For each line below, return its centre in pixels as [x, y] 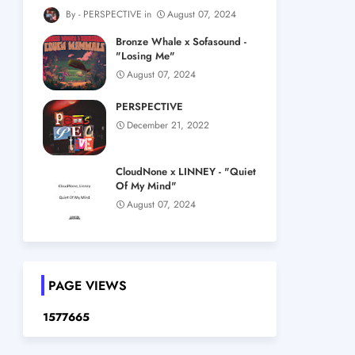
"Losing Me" [145, 56]
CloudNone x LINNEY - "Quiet [185, 172]
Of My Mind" [146, 186]
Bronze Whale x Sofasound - [181, 42]
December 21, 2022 [168, 126]
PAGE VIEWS [87, 286]
